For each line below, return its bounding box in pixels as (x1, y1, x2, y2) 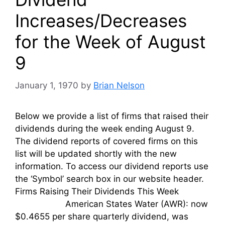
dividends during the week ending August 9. (15, 123, 194, 134)
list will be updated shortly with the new (15, 148, 177, 159)
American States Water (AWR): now (15, 198, 208, 209)
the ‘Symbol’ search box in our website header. (15, 173, 204, 184)
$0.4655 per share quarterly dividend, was (15, 211, 188, 221)
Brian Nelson (93, 80, 145, 90)
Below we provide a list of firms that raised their (15, 110, 208, 121)
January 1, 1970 (15, 80, 78, 90)
